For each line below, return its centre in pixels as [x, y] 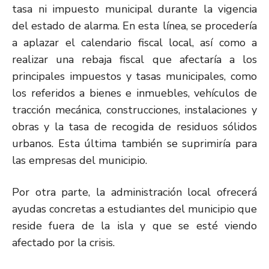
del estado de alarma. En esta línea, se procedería [134, 26]
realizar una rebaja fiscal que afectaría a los [134, 59]
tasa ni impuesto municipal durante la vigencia [134, 9]
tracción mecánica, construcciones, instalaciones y [134, 110]
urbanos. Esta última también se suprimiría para [134, 143]
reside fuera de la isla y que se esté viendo [134, 225]
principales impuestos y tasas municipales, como [134, 76]
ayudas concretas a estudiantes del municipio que [134, 209]
